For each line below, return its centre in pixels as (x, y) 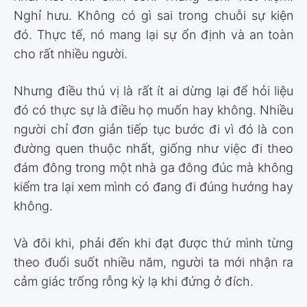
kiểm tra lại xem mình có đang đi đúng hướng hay (153, 186)
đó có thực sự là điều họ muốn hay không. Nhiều (153, 110)
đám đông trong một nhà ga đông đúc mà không (153, 167)
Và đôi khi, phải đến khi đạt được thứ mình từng (153, 243)
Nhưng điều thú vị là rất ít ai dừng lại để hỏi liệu (153, 90)
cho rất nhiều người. (71, 53)
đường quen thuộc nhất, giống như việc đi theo (153, 148)
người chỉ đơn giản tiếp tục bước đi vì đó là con (153, 129)
